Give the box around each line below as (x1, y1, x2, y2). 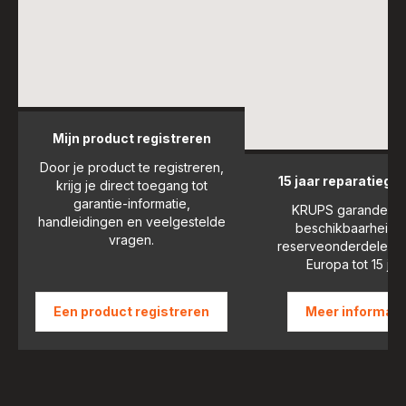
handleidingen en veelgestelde (37, 213, 226, 229)
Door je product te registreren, (39, 159, 224, 175)
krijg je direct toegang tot (55, 177, 208, 193)
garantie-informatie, (72, 195, 190, 211)
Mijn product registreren (52, 130, 211, 146)
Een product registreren (53, 303, 209, 319)
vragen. (109, 231, 154, 247)
